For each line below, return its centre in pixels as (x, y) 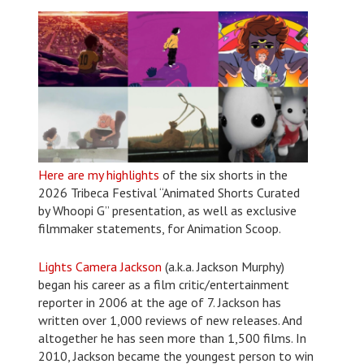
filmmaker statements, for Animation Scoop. (159, 228)
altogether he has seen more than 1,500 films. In (172, 338)
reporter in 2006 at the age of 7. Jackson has (159, 302)
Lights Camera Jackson (100, 266)
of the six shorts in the (223, 174)
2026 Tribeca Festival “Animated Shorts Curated (169, 192)
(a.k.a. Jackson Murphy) (223, 266)
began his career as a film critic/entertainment (163, 284)
